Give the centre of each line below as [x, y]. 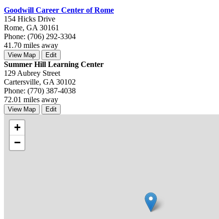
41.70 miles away [31, 45]
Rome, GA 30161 [32, 27]
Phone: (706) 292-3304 [40, 36]
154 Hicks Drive [30, 19]
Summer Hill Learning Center [54, 64]
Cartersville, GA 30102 [40, 82]
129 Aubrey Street [32, 73]
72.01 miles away [31, 99]
